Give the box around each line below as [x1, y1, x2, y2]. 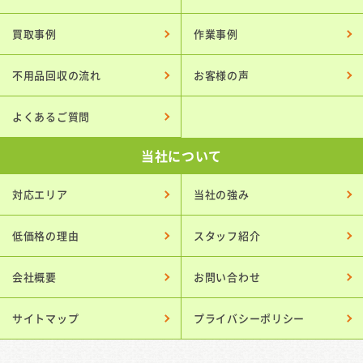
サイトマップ [12, 310, 79, 326]
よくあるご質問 [12, 108, 90, 124]
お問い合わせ [194, 268, 261, 284]
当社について [140, 145, 223, 165]
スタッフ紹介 [194, 227, 261, 243]
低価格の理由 [12, 227, 79, 243]
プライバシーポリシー [194, 310, 305, 326]
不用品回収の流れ [12, 66, 101, 83]
